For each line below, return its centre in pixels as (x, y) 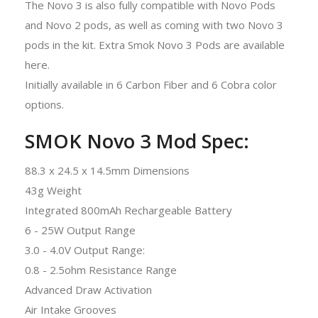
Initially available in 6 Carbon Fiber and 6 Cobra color (151, 84)
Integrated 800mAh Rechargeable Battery (128, 210)
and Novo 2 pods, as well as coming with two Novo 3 (154, 24)
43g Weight (53, 190)
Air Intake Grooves (71, 309)
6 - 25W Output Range (80, 230)
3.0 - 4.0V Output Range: (86, 250)
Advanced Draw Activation (88, 289)
